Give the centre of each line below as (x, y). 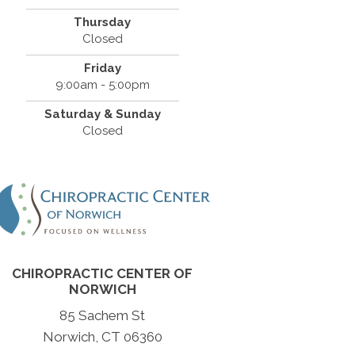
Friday (102, 69)
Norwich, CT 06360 (102, 337)
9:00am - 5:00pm (102, 85)
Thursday (103, 23)
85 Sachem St (103, 316)
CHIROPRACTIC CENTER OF (103, 274)
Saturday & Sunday (102, 115)
